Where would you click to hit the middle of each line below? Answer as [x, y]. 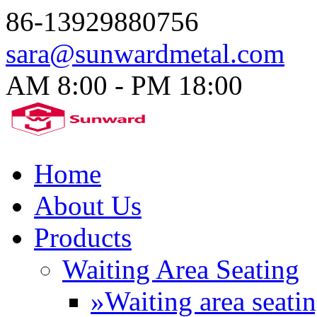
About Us [88, 206]
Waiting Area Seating [181, 270]
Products [83, 238]
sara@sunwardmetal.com [145, 53]
